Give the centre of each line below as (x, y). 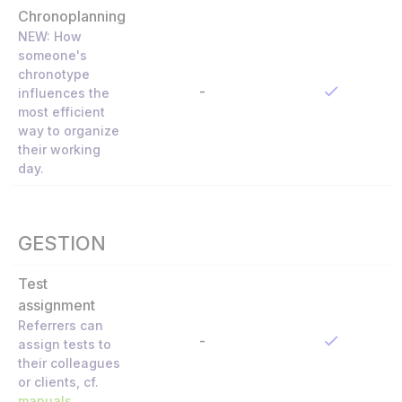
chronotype (54, 74)
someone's (52, 55)
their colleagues (69, 363)
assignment (57, 305)
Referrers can (61, 325)
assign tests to (65, 344)
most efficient (61, 111)
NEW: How (50, 36)
